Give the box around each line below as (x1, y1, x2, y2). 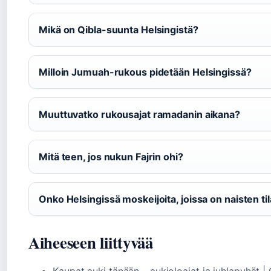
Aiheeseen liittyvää (28, 230, 153, 254)
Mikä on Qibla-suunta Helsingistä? (39, 24, 198, 36)
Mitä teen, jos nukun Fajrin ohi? (39, 151, 183, 163)
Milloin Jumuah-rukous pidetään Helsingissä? (39, 66, 252, 78)
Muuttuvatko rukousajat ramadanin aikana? (39, 108, 240, 120)
